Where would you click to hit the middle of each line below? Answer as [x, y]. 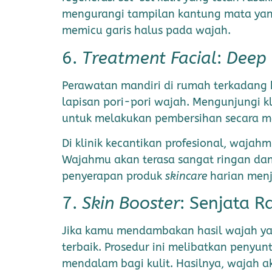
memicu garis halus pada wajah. [148, 31]
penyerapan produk [114, 176]
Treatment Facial [149, 58]
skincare [186, 176]
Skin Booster [131, 203]
